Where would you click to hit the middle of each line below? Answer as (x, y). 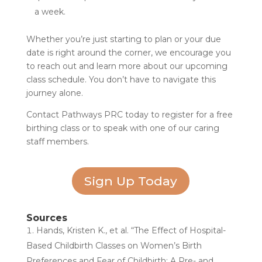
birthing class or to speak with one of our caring (123, 128)
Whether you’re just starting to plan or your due (123, 39)
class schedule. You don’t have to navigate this (121, 79)
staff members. (57, 141)
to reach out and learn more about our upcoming (127, 66)
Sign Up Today (131, 181)
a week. (50, 11)
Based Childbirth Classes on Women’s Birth (114, 246)
